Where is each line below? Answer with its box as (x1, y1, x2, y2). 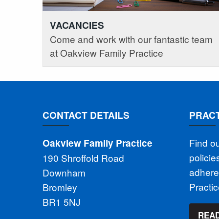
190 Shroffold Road (43, 151, 124, 165)
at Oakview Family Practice (50, 45, 163, 59)
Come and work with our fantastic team (50, 32, 213, 45)
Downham (43, 166, 86, 179)
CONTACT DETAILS (43, 108, 130, 122)
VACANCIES (50, 18, 104, 32)
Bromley (43, 180, 77, 194)
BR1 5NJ (43, 195, 81, 209)
